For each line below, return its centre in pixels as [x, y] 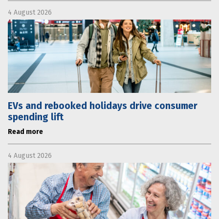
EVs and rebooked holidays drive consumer [103, 106]
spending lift [36, 117]
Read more [25, 131]
